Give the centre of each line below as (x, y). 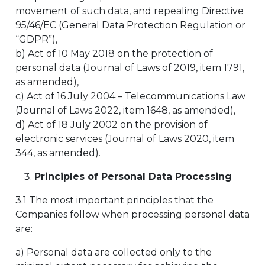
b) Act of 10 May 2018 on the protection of (114, 54)
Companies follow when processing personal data (132, 214)
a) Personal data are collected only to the (114, 252)
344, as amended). (58, 153)
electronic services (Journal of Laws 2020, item (125, 139)
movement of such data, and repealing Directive (130, 11)
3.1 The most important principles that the (114, 200)
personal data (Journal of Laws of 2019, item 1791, (130, 68)
